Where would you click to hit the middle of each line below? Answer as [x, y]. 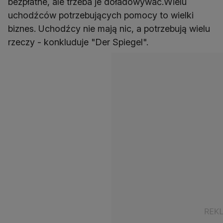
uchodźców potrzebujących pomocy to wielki [101, 15]
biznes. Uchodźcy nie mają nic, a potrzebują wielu [109, 29]
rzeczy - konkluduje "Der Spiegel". [78, 42]
